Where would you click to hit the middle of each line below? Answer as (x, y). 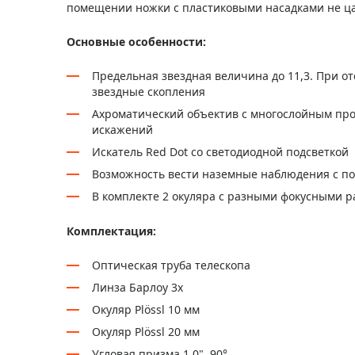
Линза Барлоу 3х (137, 287)
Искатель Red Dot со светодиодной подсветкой (220, 152)
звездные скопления (149, 92)
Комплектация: (111, 231)
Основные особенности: (136, 42)
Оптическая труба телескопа (171, 265)
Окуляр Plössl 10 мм (146, 309)
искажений (122, 130)
